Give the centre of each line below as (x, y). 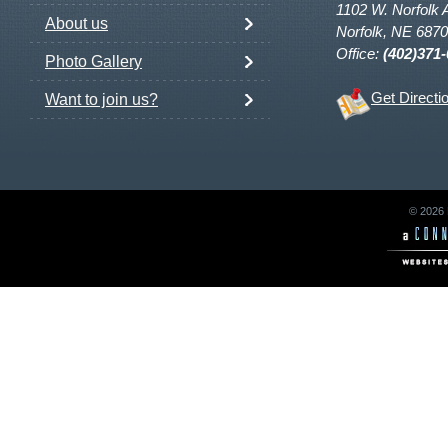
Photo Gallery (93, 62)
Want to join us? (101, 100)
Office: (359, 54)
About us (76, 24)
